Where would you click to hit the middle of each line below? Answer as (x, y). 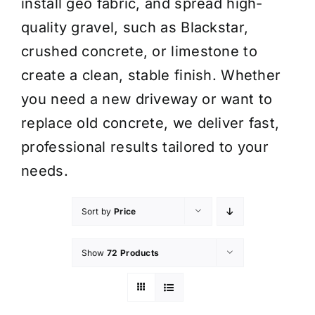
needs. (45, 171)
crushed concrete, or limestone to (139, 51)
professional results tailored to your (145, 147)
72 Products (133, 252)
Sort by (97, 211)
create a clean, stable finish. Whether (151, 75)
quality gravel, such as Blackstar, (135, 27)
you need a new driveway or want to (147, 99)
